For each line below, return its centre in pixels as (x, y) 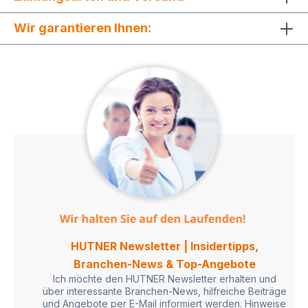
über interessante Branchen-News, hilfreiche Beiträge (164, 291)
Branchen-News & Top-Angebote (164, 264)
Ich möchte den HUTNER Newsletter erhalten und (164, 278)
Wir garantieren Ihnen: (82, 27)
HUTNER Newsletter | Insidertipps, (164, 246)
